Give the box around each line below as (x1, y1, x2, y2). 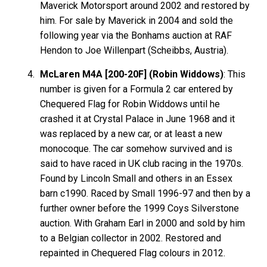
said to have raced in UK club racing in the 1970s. (40, 157, 244, 169)
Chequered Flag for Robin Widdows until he (40, 98, 221, 110)
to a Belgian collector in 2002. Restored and (40, 232, 222, 244)
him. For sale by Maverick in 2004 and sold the (40, 14, 234, 26)
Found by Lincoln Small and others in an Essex (40, 172, 233, 184)
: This (223, 68, 246, 80)
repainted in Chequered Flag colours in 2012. (40, 247, 226, 259)
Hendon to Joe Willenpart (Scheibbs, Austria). (40, 44, 229, 56)
